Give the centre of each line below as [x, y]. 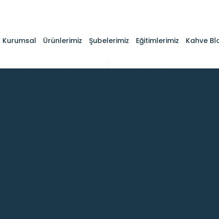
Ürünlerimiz [63, 41]
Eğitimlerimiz [157, 41]
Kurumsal [19, 41]
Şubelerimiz [109, 41]
